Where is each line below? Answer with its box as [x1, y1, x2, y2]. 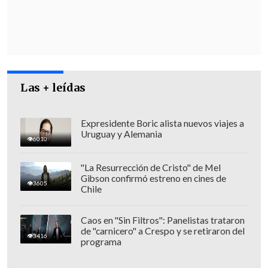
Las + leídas [20, 81, 86, 95]
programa [80, 236, 121, 247]
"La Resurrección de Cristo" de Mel [80, 162, 221, 173]
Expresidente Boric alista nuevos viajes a [80, 117, 244, 129]
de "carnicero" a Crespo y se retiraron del [80, 225, 245, 236]
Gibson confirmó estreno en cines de [80, 172, 226, 184]
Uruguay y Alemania [80, 128, 162, 139]
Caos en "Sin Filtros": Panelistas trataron [80, 214, 245, 226]
